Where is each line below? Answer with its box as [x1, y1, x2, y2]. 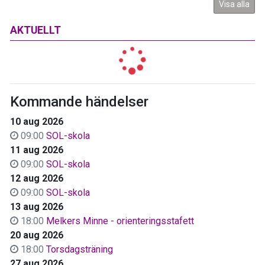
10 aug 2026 [10, 115, 63, 127]
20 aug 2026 [10, 229, 63, 241]
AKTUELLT [10, 24, 61, 36]
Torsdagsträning [46, 243, 113, 255]
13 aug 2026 [10, 201, 63, 212]
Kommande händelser [10, 93, 148, 110]
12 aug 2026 [10, 172, 63, 184]
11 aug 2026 [10, 144, 63, 156]
